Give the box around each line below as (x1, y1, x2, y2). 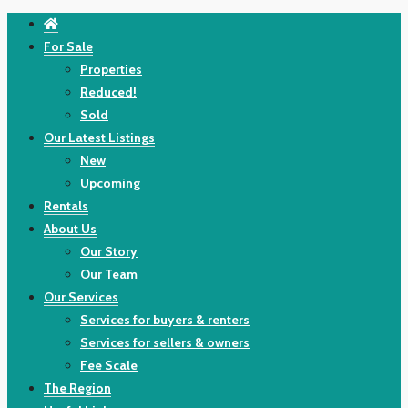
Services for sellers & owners (80, 334, 250, 351)
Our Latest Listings (44, 129, 155, 146)
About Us (44, 220, 97, 237)
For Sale (44, 38, 93, 55)
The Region (44, 380, 111, 396)
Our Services (44, 289, 118, 305)
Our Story (80, 243, 138, 260)
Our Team (80, 266, 138, 282)
